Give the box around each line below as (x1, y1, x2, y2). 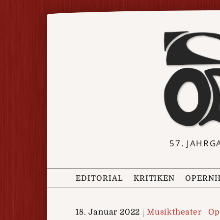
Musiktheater (147, 207, 202, 217)
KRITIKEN (133, 173, 175, 183)
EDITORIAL (76, 173, 123, 183)
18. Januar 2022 (76, 207, 140, 217)
